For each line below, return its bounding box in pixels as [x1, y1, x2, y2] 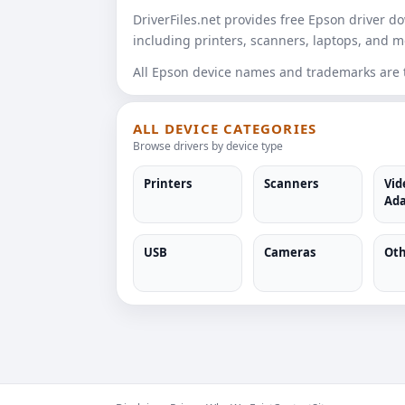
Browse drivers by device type [133, 138, 283, 154]
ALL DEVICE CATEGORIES [133, 119, 317, 137]
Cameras [263, 244, 316, 260]
